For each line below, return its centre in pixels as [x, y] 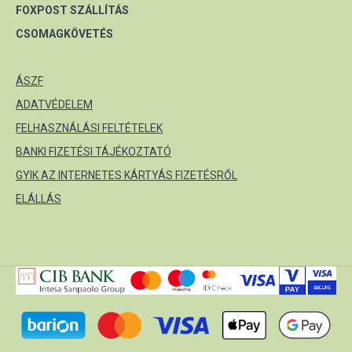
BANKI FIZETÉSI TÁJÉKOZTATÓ [93, 152]
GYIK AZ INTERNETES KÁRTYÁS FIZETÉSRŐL [126, 175]
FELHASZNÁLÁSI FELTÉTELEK [89, 128]
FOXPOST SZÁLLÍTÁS [72, 10]
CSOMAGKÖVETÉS [64, 34]
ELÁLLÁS [38, 199]
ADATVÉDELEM [54, 104]
